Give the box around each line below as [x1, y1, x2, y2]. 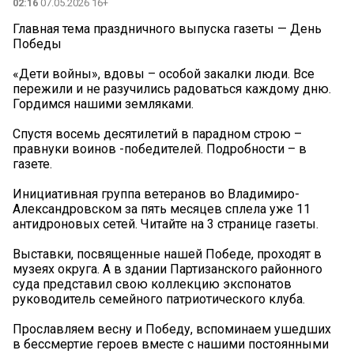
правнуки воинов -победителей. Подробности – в [13, 141, 307, 157]
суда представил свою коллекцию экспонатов [13, 277, 292, 292]
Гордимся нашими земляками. [13, 96, 194, 112]
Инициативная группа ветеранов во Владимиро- [13, 186, 299, 202]
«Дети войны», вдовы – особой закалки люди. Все [13, 66, 314, 82]
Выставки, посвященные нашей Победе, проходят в [13, 247, 322, 262]
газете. [13, 156, 52, 172]
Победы [13, 36, 62, 52]
